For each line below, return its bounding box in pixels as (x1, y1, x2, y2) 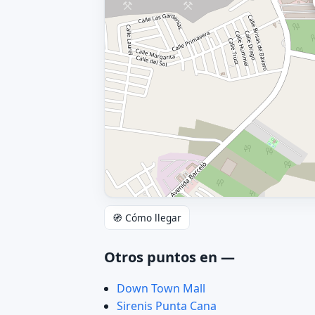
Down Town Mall (116, 281, 205, 297)
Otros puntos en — (104, 247, 235, 267)
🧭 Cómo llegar (112, 211, 182, 225)
